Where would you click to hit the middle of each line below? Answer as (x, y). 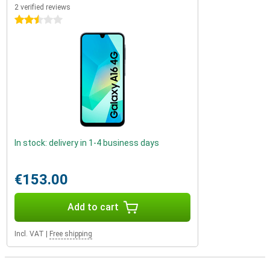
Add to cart (93, 207)
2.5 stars (32, 20)
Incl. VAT (29, 234)
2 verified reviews (42, 7)
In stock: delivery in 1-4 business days (87, 143)
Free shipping (71, 234)
